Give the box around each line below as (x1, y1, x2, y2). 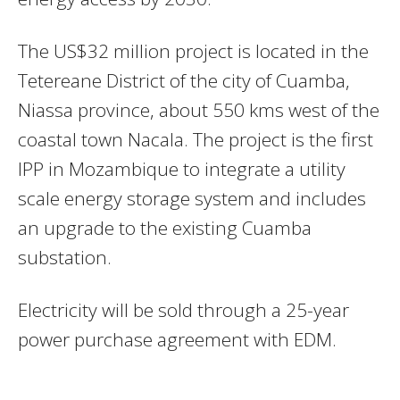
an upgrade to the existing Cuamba (18, 215, 312, 241)
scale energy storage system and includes (18, 186, 366, 212)
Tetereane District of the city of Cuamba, (18, 68, 350, 94)
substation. (18, 245, 112, 271)
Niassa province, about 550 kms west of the (18, 97, 379, 123)
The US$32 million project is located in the (18, 38, 369, 64)
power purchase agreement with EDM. (18, 327, 337, 353)
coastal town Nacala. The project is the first (18, 127, 373, 153)
